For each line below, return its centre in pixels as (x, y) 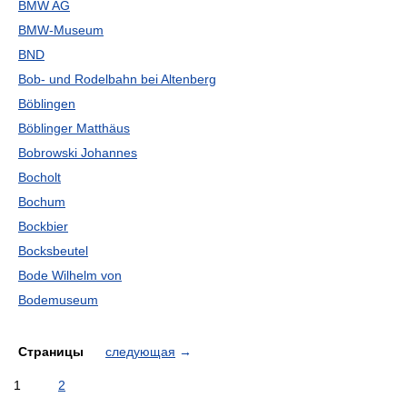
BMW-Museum (61, 30)
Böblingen (47, 104)
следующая (140, 352)
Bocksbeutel (53, 251)
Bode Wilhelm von (70, 275)
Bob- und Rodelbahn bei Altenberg (117, 79)
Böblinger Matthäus (74, 128)
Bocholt (40, 177)
